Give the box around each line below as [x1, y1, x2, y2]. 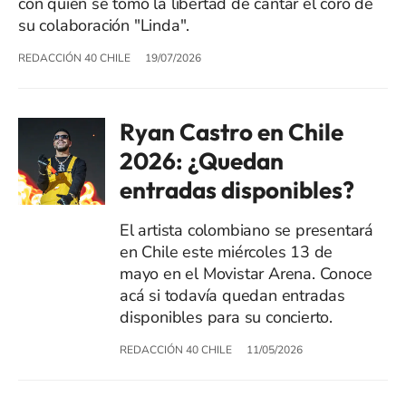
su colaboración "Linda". [18, 14, 190, 36]
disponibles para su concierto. [120, 305, 333, 328]
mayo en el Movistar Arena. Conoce [120, 262, 372, 285]
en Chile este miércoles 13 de [120, 240, 333, 263]
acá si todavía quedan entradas [120, 284, 346, 306]
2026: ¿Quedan [120, 145, 284, 176]
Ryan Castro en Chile [120, 116, 343, 147]
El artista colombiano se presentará [120, 218, 374, 241]
